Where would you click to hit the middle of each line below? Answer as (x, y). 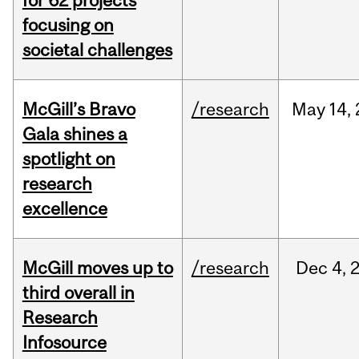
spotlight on (69, 159)
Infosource (64, 343)
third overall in (78, 293)
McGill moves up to (97, 268)
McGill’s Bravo (79, 109)
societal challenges (97, 50)
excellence (65, 209)
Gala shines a (75, 134)
